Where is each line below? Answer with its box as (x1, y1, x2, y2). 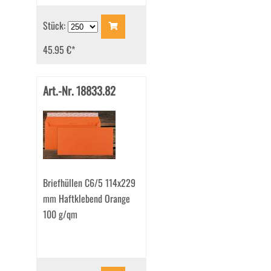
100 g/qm (42, 207, 77, 222)
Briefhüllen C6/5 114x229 (42, 175, 135, 191)
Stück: (42, 18, 68, 33)
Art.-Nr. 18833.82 (42, 82, 116, 99)
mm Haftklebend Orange (42, 191, 130, 206)
